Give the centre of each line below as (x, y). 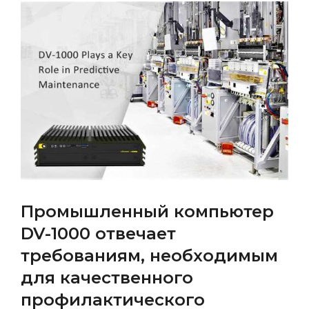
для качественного (107, 277)
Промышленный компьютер (147, 211)
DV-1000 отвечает (98, 233)
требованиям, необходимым (149, 255)
